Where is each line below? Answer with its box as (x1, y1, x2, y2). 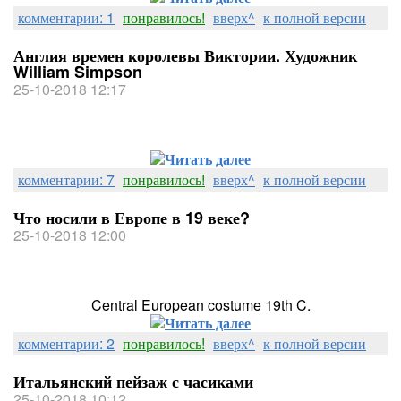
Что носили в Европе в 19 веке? (13, 206, 250, 229)
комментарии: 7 (18, 169, 115, 190)
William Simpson (13, 60, 142, 83)
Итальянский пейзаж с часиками (13, 370, 253, 393)
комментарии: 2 (18, 333, 115, 354)
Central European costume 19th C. (90, 294, 311, 315)
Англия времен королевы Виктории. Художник (13, 44, 357, 67)
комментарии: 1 (18, 7, 115, 28)
